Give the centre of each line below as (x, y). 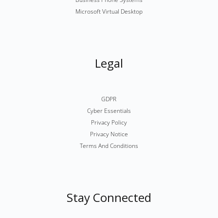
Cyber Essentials (109, 111)
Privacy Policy (109, 123)
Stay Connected (109, 198)
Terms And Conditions (109, 146)
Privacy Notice (109, 134)
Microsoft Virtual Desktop (109, 12)
